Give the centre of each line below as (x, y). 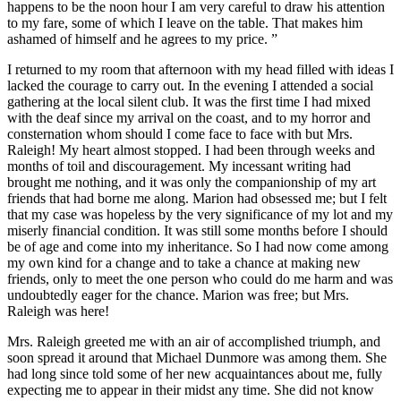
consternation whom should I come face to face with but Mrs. (180, 134)
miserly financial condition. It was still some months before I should (197, 231)
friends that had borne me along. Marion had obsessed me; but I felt (197, 199)
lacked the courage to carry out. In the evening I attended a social (190, 86)
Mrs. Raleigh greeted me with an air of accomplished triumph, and (194, 342)
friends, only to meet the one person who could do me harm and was (200, 279)
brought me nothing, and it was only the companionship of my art (192, 183)
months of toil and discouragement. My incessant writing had (179, 166)
